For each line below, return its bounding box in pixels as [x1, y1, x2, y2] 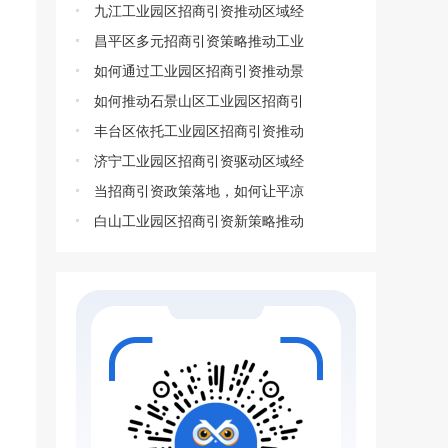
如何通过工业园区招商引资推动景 [94, 63, 304, 79]
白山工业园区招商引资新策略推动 [94, 213, 304, 229]
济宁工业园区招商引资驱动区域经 [94, 153, 304, 169]
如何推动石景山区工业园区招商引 [94, 93, 304, 109]
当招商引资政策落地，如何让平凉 [94, 183, 304, 199]
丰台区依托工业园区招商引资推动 [94, 123, 304, 139]
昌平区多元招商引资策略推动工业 [94, 33, 304, 49]
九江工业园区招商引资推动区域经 [94, 3, 304, 19]
